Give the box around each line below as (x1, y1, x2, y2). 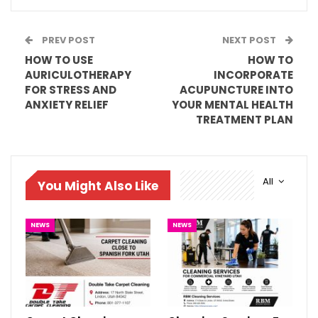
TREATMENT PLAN (196, 111, 293, 127)
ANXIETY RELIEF (25, 97, 109, 112)
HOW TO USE (25, 52, 93, 67)
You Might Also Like (38, 177, 158, 194)
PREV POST (40, 33, 95, 47)
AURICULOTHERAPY (25, 67, 131, 82)
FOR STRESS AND (25, 82, 116, 97)
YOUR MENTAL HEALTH (172, 97, 293, 112)
